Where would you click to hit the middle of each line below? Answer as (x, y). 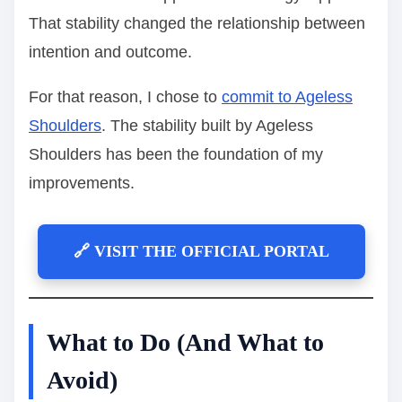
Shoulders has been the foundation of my (176, 154)
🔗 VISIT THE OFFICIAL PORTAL (201, 251)
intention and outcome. (110, 52)
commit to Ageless (287, 96)
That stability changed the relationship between (197, 23)
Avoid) (82, 380)
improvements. (82, 183)
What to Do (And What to (185, 342)
